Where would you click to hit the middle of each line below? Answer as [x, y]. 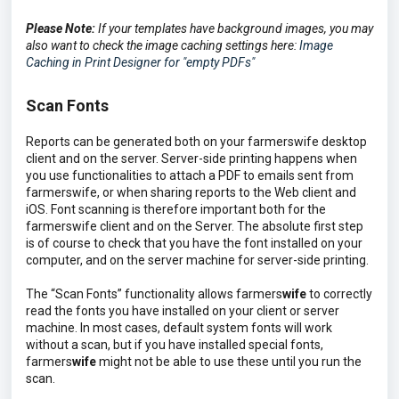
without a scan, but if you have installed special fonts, [175, 345]
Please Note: [61, 28]
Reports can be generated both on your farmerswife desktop [196, 142]
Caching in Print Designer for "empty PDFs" [140, 62]
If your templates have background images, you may [234, 28]
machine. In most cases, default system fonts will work [179, 328]
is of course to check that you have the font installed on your [194, 243]
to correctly [339, 294]
